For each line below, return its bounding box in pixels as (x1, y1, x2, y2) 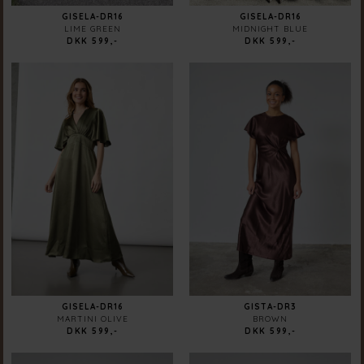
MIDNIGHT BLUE (232, 24, 309, 35)
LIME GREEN (63, 24, 121, 35)
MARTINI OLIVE (56, 314, 128, 325)
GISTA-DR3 (244, 301, 297, 313)
